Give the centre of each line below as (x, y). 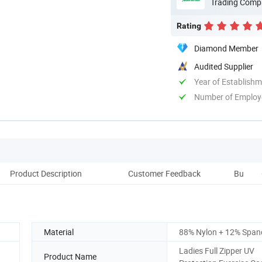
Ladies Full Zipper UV (217, 250)
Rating (189, 25)
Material (59, 232)
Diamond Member (226, 48)
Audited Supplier (224, 66)
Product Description (46, 173)
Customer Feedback (164, 173)
